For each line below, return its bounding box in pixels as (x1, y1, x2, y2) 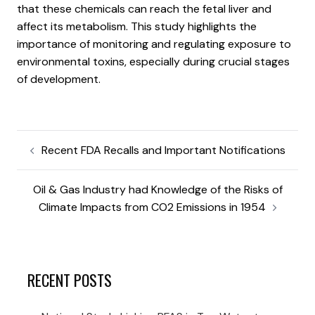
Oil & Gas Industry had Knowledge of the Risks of (32, 181, 283, 197)
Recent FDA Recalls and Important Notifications (41, 142, 285, 157)
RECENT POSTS (27, 268, 112, 291)
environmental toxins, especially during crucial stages (17, 53, 290, 69)
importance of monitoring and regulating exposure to (17, 36, 291, 51)
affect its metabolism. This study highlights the (17, 18, 257, 34)
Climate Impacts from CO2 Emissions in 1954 (38, 199, 266, 214)
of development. (17, 71, 101, 86)
